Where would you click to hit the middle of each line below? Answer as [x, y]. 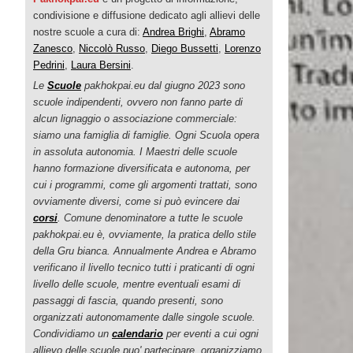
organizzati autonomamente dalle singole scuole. [144, 317]
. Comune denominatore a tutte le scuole [150, 217]
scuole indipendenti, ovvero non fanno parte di [138, 102]
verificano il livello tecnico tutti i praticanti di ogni [144, 267]
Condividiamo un [72, 333]
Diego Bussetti [185, 48]
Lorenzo [243, 48]
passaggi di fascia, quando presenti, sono [128, 300]
